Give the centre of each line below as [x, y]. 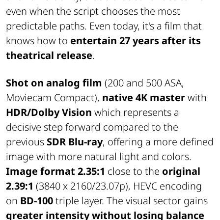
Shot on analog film [54, 83]
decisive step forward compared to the [92, 127]
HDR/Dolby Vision [49, 112]
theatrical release [49, 55]
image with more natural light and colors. [99, 157]
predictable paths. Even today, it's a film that [104, 26]
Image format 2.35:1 [55, 171]
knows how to [38, 41]
